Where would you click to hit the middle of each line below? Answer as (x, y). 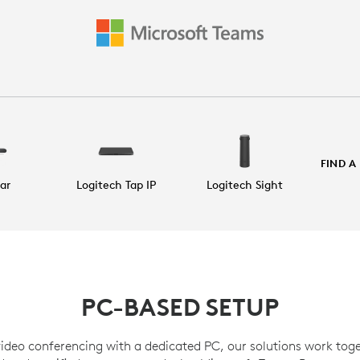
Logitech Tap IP (116, 185)
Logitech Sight (244, 185)
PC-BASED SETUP (180, 308)
